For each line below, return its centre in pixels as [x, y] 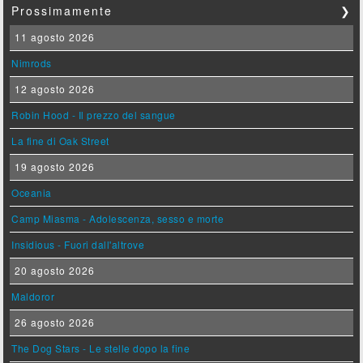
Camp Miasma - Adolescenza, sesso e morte [118, 219]
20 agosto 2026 [53, 271]
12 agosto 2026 [53, 89]
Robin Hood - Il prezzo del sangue [94, 115]
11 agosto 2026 [53, 37]
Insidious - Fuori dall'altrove [78, 245]
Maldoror [33, 297]
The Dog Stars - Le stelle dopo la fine [101, 348]
